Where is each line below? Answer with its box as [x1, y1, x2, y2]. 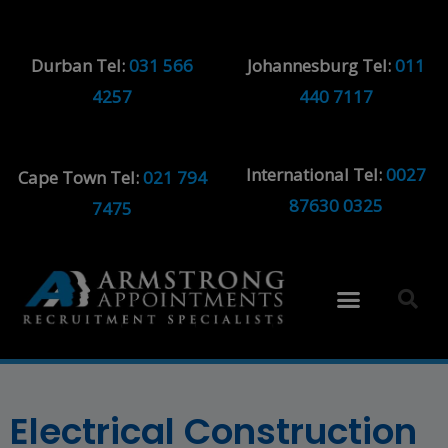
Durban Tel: [31, 54, 129, 77]
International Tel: [246, 163, 386, 186]
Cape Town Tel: [17, 166, 143, 189]
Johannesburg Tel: [247, 54, 395, 77]
